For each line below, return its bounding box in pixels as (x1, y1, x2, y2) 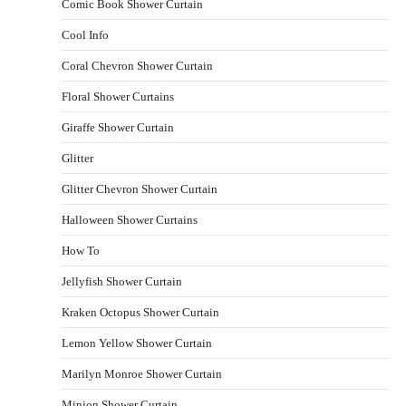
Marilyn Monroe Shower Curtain (62, 366, 222, 381)
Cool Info (62, 27, 109, 42)
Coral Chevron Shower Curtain (62, 58, 213, 72)
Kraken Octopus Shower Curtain (62, 304, 219, 319)
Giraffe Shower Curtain (62, 120, 174, 134)
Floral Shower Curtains (62, 89, 174, 103)
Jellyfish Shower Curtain (62, 274, 182, 288)
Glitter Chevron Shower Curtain (62, 181, 217, 196)
